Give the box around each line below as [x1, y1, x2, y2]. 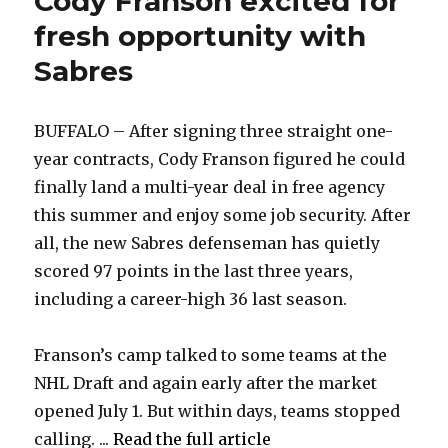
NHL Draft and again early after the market [34, 372, 378, 393]
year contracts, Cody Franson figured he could [34, 148, 406, 169]
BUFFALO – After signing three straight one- [34, 120, 394, 141]
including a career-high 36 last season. [34, 288, 348, 309]
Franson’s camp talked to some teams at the [34, 344, 388, 365]
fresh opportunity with [34, 18, 367, 53]
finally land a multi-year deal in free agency [34, 176, 386, 197]
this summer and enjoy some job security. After [34, 204, 412, 225]
